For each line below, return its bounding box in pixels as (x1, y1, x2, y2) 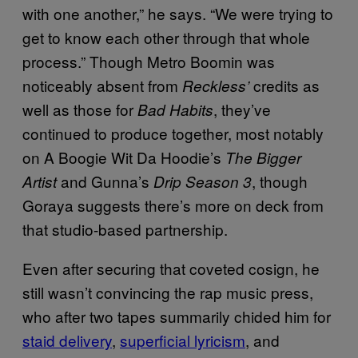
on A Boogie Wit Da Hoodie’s (22, 145, 225, 168)
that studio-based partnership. (22, 217, 228, 240)
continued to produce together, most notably (22, 121, 324, 144)
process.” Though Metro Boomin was (22, 50, 275, 72)
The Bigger (225, 146, 301, 168)
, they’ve (213, 97, 271, 120)
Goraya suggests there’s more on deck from (22, 193, 324, 216)
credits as (249, 74, 320, 96)
